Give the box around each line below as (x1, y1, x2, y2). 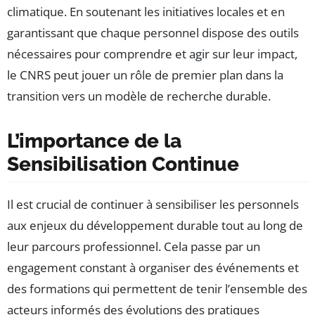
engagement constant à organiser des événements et (7, 259, 299, 276)
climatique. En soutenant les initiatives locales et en (7, 4, 285, 20)
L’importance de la (7, 129, 181, 153)
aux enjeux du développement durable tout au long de (7, 217, 303, 234)
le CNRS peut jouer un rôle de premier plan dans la (7, 67, 283, 84)
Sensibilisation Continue (7, 153, 239, 176)
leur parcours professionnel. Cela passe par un (7, 238, 260, 255)
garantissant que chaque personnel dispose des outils (7, 25, 299, 41)
